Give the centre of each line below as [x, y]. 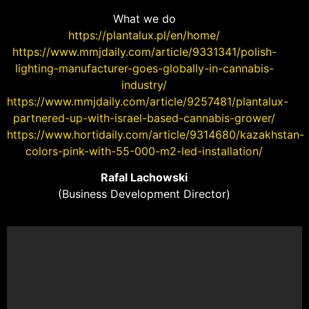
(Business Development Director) [144, 193]
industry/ [144, 84]
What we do [144, 18]
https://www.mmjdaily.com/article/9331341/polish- [144, 51]
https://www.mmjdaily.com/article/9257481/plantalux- [148, 101]
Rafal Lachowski [144, 177]
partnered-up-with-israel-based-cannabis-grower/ [144, 118]
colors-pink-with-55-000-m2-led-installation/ [144, 151]
